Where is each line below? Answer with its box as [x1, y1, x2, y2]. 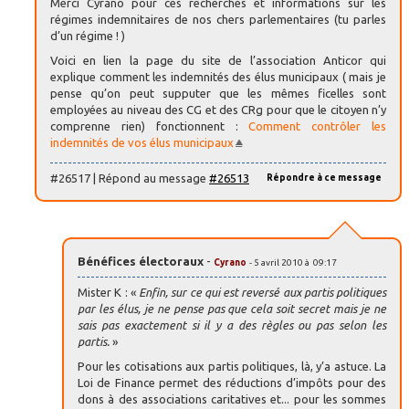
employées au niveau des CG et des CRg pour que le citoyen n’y [50, 103, 386, 117]
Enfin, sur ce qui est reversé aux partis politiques [139, 285, 386, 299]
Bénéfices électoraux [78, 254, 204, 267]
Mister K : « [78, 285, 139, 299]
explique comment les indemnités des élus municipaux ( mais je [50, 70, 386, 84]
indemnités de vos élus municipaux [50, 136, 234, 150]
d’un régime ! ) [50, 29, 125, 43]
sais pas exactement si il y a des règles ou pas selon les [78, 318, 386, 331]
